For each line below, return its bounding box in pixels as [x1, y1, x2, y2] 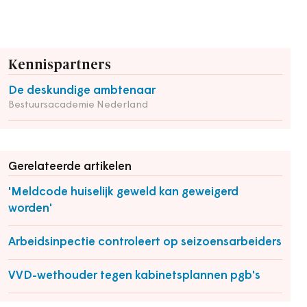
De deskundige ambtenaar [8, 85, 156, 97]
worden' [8, 203, 52, 214]
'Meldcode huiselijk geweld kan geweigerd [8, 186, 238, 198]
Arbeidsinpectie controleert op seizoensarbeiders [8, 236, 282, 248]
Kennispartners [8, 58, 111, 72]
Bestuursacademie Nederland [8, 100, 148, 110]
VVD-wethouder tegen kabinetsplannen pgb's [8, 270, 260, 282]
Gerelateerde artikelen [8, 161, 132, 173]
